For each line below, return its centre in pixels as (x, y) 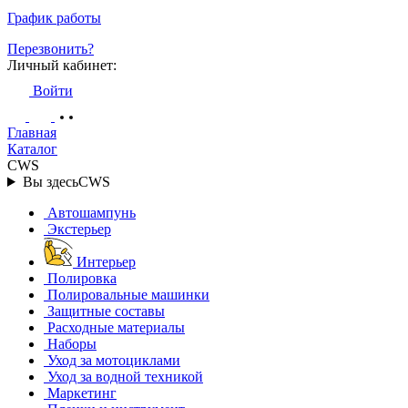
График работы (54, 18)
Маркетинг (82, 393)
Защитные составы (106, 311)
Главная (32, 133)
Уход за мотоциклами (114, 360)
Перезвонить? (51, 49)
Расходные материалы (116, 327)
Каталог (32, 149)
